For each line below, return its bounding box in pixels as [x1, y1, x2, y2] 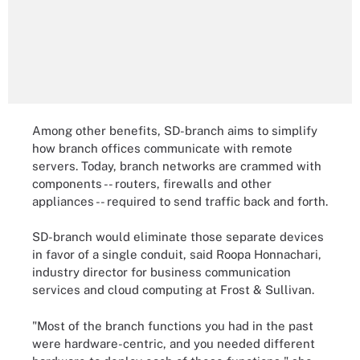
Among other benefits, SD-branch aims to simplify [32, 123, 317, 137]
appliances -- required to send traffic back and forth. [32, 194, 328, 208]
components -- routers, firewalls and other [32, 176, 272, 190]
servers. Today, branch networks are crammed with [32, 158, 321, 173]
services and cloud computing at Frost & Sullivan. [32, 283, 314, 297]
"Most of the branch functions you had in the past [32, 318, 313, 333]
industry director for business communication [32, 265, 291, 279]
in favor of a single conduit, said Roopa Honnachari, [32, 247, 321, 261]
